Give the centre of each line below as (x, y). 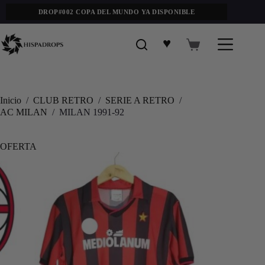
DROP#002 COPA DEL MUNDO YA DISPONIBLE (117, 12)
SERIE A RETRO (140, 101)
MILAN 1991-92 (92, 112)
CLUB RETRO (63, 101)
